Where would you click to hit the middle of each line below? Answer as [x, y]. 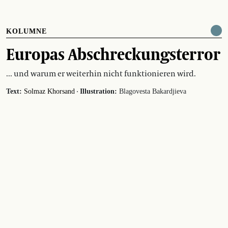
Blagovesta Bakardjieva [152, 91]
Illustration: [98, 91]
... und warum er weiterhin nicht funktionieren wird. [101, 74]
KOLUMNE [26, 31]
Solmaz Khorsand [49, 91]
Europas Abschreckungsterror [113, 54]
